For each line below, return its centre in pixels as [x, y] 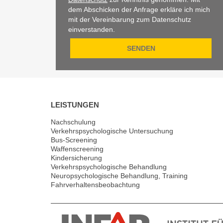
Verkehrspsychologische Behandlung [109, 167]
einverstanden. [92, 29]
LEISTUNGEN [75, 105]
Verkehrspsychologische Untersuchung [112, 131]
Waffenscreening [77, 149]
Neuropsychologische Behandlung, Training [119, 175]
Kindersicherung [76, 158]
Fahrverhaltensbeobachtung [95, 184]
